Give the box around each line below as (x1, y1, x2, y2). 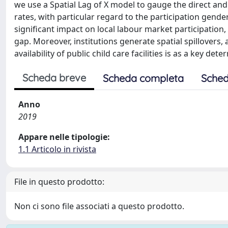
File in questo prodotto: (14, 176, 104, 187)
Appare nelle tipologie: (18, 131, 110, 142)
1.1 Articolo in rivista (18, 143, 96, 155)
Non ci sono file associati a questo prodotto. (14, 200, 184, 212)
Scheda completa (103, 71, 184, 84)
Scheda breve (22, 71, 86, 84)
